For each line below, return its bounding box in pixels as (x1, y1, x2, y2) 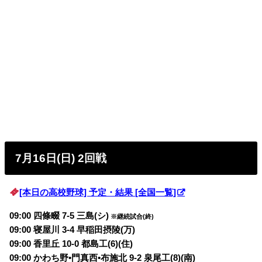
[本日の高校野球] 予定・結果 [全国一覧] (19, 187, 177, 197)
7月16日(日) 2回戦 (15, 151, 107, 164)
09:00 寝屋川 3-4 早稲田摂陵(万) (9, 225, 136, 235)
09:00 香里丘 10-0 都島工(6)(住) (9, 239, 136, 249)
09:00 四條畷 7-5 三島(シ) (9, 211, 109, 221)
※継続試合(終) (109, 213, 154, 220)
